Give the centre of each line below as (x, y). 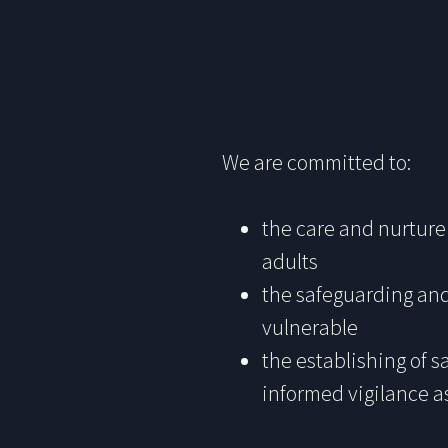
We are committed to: (316, 162)
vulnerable (310, 327)
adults (290, 261)
